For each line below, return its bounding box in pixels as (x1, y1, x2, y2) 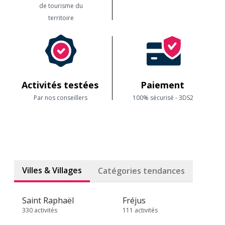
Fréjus (123, 195, 146, 206)
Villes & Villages (22, 165, 82, 176)
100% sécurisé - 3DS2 (133, 93, 195, 102)
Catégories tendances (98, 165, 185, 176)
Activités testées (21, 79, 101, 91)
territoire (48, 14, 74, 22)
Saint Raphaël (22, 195, 74, 206)
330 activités (22, 206, 57, 214)
